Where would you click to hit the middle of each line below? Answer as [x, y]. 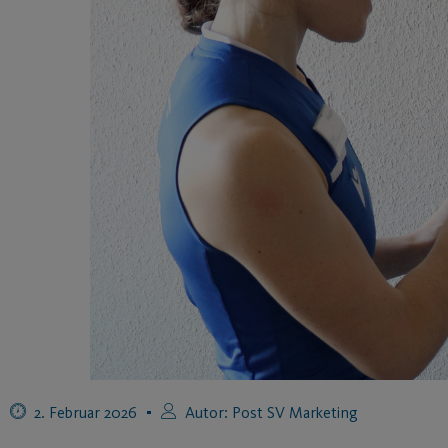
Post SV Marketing [293, 412]
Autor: [206, 412]
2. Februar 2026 [85, 412]
